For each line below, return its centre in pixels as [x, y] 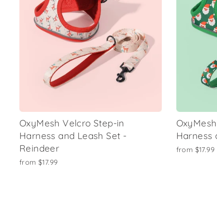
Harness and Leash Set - [73, 136]
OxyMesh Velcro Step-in [72, 123]
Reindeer [39, 148]
